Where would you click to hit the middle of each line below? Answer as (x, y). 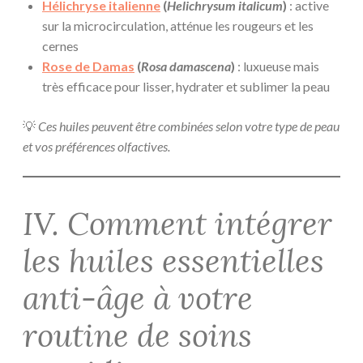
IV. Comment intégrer (177, 223)
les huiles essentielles (173, 261)
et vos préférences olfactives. (96, 147)
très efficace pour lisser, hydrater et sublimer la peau (186, 87)
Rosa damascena (186, 66)
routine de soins (137, 335)
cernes (60, 46)
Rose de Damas (88, 66)
